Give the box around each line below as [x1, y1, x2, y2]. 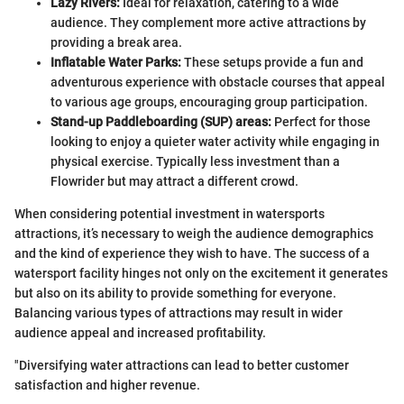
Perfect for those [271, 114, 371, 129]
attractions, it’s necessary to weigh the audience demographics [14, 225, 373, 241]
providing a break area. [50, 34, 182, 50]
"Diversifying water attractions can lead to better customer [14, 357, 349, 372]
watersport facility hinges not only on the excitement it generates [14, 265, 388, 280]
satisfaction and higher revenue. [14, 377, 200, 392]
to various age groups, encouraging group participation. [50, 94, 368, 109]
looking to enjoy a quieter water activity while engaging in [50, 133, 380, 149]
